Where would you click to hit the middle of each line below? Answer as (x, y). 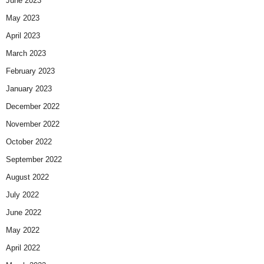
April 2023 (23, 36)
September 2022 (34, 160)
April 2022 (23, 248)
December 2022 (33, 107)
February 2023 (30, 71)
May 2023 (23, 18)
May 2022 (23, 230)
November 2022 (33, 124)
